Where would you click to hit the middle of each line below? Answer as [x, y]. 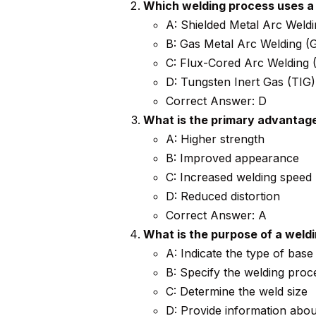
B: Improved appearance [232, 158]
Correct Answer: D [216, 101]
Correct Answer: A [216, 215]
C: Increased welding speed [238, 177]
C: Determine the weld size [236, 292]
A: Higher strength [215, 139]
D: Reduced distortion [223, 196]
